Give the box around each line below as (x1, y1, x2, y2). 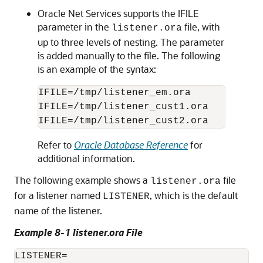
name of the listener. (14, 204, 102, 217)
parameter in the (38, 21, 112, 33)
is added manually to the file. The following (38, 49, 220, 62)
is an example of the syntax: (38, 63, 156, 75)
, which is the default (150, 189, 238, 201)
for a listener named (14, 189, 103, 201)
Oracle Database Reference (74, 139, 188, 151)
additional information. (38, 152, 135, 164)
